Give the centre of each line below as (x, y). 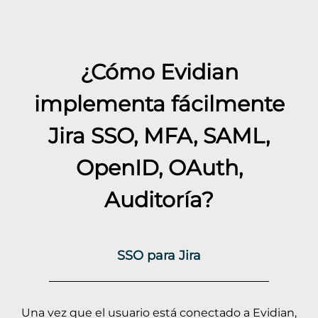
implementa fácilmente (159, 103)
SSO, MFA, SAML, (177, 135)
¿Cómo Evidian (159, 71)
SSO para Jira (159, 255)
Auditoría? (159, 199)
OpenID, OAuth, (159, 167)
